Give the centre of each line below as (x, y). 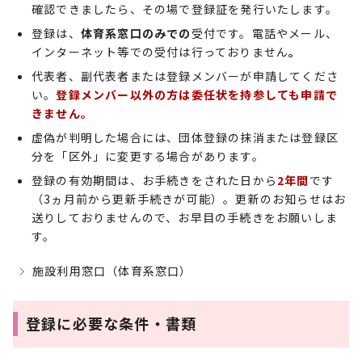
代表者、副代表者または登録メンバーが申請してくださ (185, 76)
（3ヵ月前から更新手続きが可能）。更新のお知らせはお (189, 199)
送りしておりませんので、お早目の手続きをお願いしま (185, 217)
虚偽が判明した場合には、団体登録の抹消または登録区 (185, 137)
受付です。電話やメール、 (265, 33)
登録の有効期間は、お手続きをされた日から (154, 180)
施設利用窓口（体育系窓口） (112, 271)
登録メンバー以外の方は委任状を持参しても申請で (197, 95)
